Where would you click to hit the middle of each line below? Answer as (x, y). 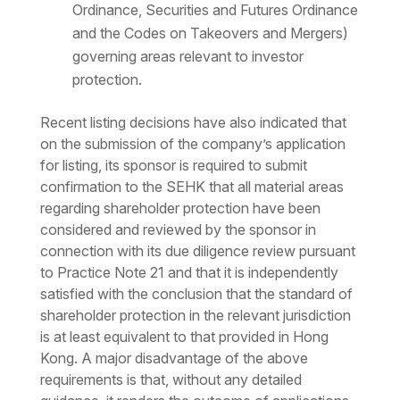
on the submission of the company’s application (192, 144)
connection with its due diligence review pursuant (197, 251)
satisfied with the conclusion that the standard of (196, 294)
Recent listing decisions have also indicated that (193, 123)
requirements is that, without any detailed (171, 380)
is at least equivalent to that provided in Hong (184, 337)
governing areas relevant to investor (187, 57)
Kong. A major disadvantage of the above (174, 358)
